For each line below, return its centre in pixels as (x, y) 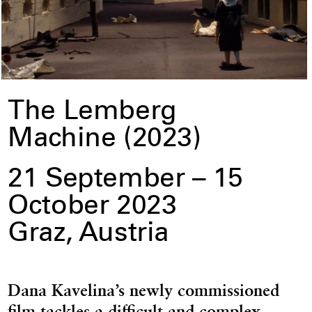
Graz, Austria (89, 235)
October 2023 (92, 208)
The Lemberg (92, 113)
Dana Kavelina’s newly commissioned (144, 290)
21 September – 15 (125, 181)
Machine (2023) (104, 140)
